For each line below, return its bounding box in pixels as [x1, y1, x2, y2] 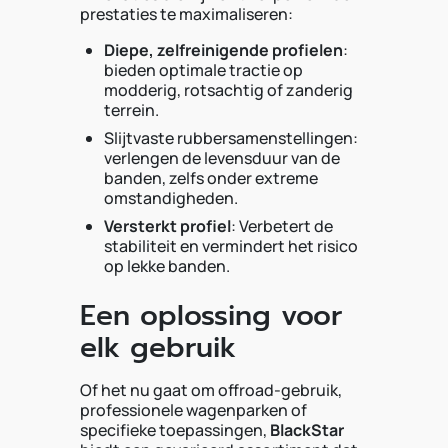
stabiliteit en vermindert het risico [104, 235, 358, 257]
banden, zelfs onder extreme [104, 167, 318, 189]
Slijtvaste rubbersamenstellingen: [104, 127, 358, 149]
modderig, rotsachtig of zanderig [104, 79, 353, 101]
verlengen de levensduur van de [104, 147, 340, 169]
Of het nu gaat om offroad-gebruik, [80, 379, 342, 401]
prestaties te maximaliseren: [80, 3, 293, 25]
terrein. [104, 99, 159, 121]
